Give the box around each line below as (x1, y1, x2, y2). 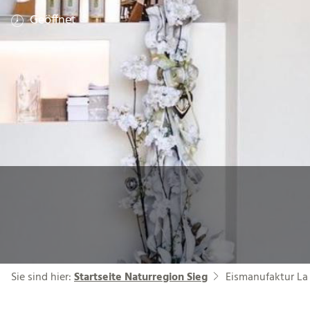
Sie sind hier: (11, 268, 74, 286)
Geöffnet (30, 10, 76, 30)
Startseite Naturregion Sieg (74, 268, 208, 286)
